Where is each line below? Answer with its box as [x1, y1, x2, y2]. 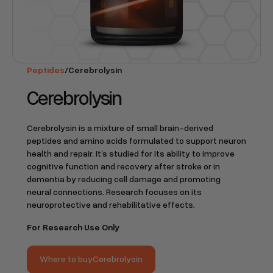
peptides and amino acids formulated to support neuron [27, 135, 246, 146]
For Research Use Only [27, 222, 119, 232]
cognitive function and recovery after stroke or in [27, 161, 220, 171]
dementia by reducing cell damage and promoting [27, 174, 221, 184]
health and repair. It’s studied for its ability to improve [27, 148, 235, 158]
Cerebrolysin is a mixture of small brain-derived [27, 122, 213, 133]
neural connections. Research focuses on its [27, 186, 202, 197]
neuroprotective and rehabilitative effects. [27, 199, 195, 210]
